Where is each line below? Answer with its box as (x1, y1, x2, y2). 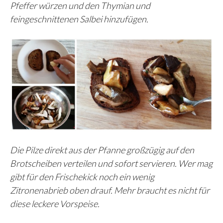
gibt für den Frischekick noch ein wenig (10, 171, 154, 182)
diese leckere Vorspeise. (10, 198, 100, 209)
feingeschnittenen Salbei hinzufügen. (10, 13, 148, 24)
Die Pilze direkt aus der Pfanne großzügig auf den (10, 144, 194, 155)
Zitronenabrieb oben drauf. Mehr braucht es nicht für (10, 184, 210, 196)
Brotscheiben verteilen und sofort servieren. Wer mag (10, 157, 213, 169)
